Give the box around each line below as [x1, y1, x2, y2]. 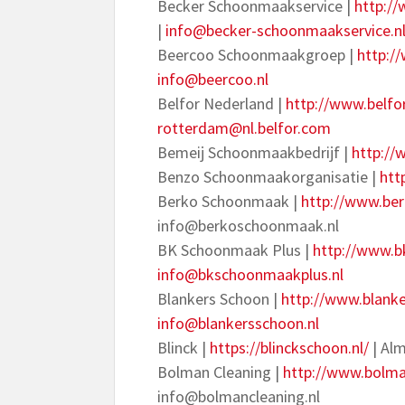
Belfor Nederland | [157, 93, 286, 114]
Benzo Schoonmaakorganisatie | [157, 166, 380, 187]
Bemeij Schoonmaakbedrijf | [157, 142, 352, 163]
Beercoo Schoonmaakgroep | [157, 44, 357, 65]
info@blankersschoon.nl [157, 313, 319, 334]
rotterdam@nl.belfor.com [157, 118, 331, 138]
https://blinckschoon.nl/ [210, 337, 369, 358]
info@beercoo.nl [157, 69, 268, 89]
